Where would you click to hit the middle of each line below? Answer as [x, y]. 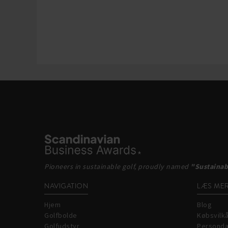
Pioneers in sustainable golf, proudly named [117, 166]
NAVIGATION [66, 186]
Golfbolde [61, 215]
